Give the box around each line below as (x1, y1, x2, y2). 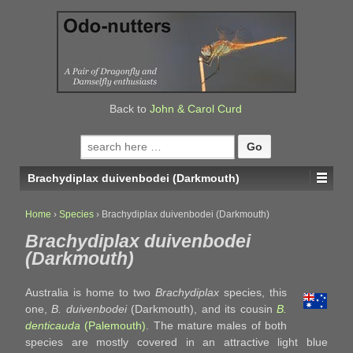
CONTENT (19, 74, 61, 84)
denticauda (25, 319, 80, 333)
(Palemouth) (80, 319, 147, 333)
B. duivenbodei (51, 303, 127, 316)
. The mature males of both (146, 319, 288, 333)
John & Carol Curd (149, 102, 242, 115)
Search (79, 136, 117, 149)
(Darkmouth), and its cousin (126, 303, 277, 316)
